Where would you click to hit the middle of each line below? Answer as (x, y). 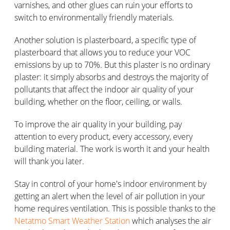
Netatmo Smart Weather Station (72, 221)
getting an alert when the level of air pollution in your (110, 196)
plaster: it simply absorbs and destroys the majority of (111, 77)
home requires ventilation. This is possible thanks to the (115, 208)
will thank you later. (49, 161)
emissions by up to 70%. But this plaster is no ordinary (112, 64)
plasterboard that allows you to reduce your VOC (102, 52)
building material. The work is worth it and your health (112, 149)
